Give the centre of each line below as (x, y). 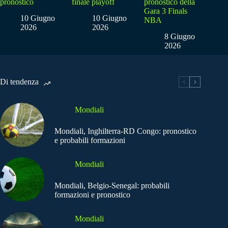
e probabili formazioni (90, 140)
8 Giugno (179, 37)
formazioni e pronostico (92, 194)
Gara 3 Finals (165, 11)
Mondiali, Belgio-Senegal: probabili (112, 185)
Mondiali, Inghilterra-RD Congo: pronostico (125, 131)
